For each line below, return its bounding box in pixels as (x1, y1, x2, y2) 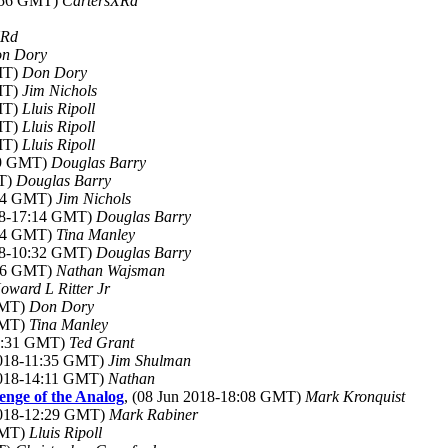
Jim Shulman (108, 352, 191, 369)
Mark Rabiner (109, 406, 198, 423)
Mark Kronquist (305, 388, 405, 405)
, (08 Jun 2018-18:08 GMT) (124, 388, 305, 405)
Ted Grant (69, 334, 134, 351)
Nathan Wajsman (56, 262, 165, 279)
